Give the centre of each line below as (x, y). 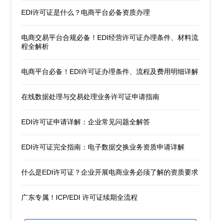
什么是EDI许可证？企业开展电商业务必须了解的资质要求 (110, 172)
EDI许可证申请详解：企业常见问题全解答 (86, 122)
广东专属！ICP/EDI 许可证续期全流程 (80, 197)
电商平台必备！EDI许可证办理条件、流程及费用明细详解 (110, 71)
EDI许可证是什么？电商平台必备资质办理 (86, 12)
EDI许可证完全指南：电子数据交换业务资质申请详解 (103, 147)
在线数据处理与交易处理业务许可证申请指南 (91, 96)
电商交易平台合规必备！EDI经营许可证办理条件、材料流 (110, 37)
